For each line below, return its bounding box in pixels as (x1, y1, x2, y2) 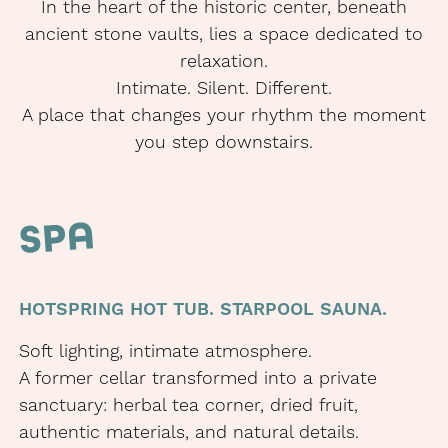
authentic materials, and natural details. (18, 421, 359, 445)
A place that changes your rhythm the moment (22, 104, 426, 128)
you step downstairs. (135, 131, 313, 155)
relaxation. (180, 50, 268, 74)
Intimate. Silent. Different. (116, 77, 332, 101)
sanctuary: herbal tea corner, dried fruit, (18, 394, 358, 418)
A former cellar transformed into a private (18, 367, 377, 391)
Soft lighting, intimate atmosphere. (18, 340, 312, 364)
